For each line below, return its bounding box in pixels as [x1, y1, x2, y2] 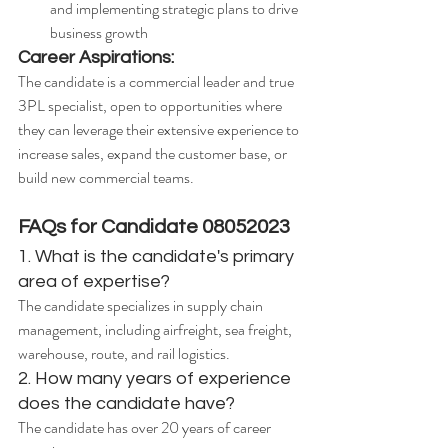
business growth [50, 21, 148, 45]
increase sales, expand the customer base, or [18, 142, 290, 166]
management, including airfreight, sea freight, [18, 318, 295, 342]
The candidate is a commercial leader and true [18, 70, 297, 94]
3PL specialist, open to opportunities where [18, 94, 285, 118]
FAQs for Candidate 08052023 [18, 217, 290, 238]
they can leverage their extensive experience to [18, 118, 302, 142]
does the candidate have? [18, 394, 235, 414]
